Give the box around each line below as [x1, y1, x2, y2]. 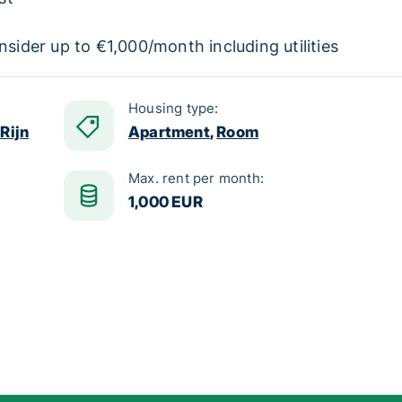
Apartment [128, 123, 210, 141]
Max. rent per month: [128, 170, 264, 187]
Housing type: [128, 100, 219, 117]
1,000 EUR [128, 193, 203, 211]
